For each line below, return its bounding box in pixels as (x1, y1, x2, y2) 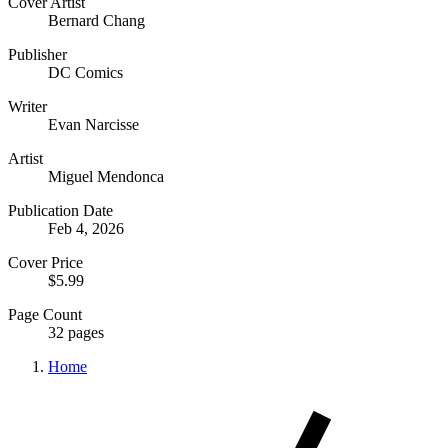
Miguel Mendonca (48, 167, 164, 185)
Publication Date (8, 201, 113, 219)
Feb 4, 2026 (48, 219, 124, 237)
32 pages (48, 323, 104, 341)
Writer (8, 97, 47, 115)
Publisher (8, 45, 67, 63)
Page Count (8, 305, 82, 323)
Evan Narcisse (48, 115, 139, 133)
